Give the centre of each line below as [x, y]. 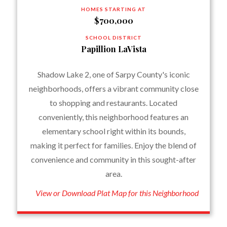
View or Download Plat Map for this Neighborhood [117, 193]
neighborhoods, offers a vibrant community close [113, 88]
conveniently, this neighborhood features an [113, 117]
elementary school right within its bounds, [113, 131]
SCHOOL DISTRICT [113, 37]
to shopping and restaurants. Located [113, 103]
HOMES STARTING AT [113, 9]
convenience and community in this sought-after [113, 159]
